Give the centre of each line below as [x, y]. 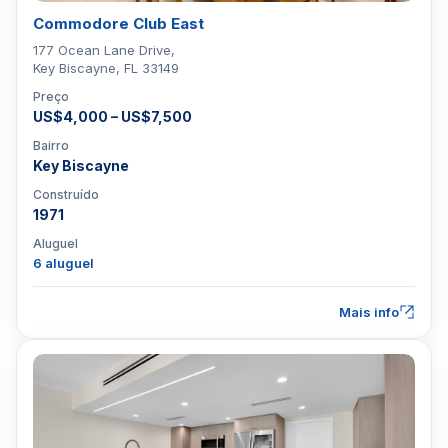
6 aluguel [63, 263]
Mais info [369, 312]
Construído [66, 194]
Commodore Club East [118, 23]
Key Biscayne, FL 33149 [106, 68]
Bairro [51, 145]
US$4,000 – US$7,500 [112, 116]
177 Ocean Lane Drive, [104, 50]
